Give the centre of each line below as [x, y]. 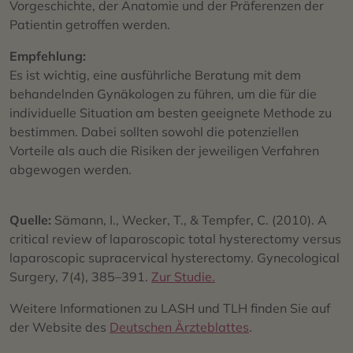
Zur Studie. [183, 277]
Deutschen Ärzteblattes [179, 327]
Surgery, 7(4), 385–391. [80, 277]
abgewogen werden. [71, 170]
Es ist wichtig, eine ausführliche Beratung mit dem [155, 75]
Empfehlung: [48, 56]
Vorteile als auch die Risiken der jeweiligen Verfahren [164, 151]
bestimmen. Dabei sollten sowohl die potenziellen [154, 132]
